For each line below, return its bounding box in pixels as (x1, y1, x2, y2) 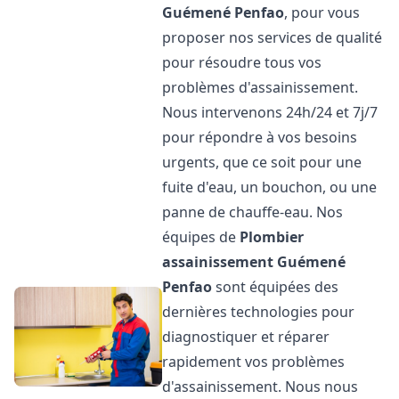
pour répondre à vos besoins (162, 127, 358, 147)
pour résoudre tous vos (162, 53, 322, 72)
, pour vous (284, 3, 361, 22)
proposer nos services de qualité (162, 28, 383, 47)
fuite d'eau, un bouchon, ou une (162, 177, 378, 197)
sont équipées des (212, 277, 339, 297)
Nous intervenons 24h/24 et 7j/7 (162, 102, 379, 122)
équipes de (162, 227, 240, 247)
